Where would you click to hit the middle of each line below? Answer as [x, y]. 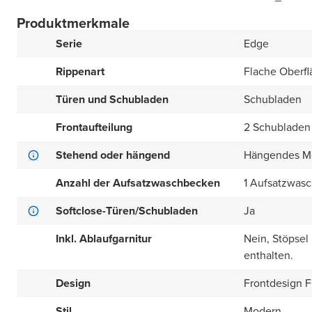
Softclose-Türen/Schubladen [127, 211]
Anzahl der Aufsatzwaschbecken [138, 183]
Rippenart [80, 71]
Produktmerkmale [73, 23]
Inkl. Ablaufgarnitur [104, 239]
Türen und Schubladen [112, 99]
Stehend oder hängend [113, 155]
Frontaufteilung [94, 127]
